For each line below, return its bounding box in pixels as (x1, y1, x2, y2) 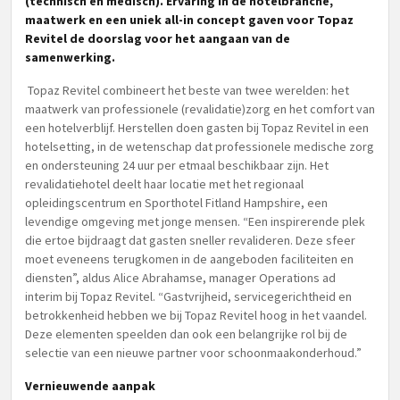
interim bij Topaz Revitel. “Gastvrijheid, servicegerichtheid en (25, 288, 352, 304)
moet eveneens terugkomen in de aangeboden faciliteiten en (25, 251, 354, 267)
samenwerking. (25, 49, 115, 65)
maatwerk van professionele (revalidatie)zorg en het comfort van (25, 101, 375, 117)
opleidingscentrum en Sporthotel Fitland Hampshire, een (25, 195, 328, 211)
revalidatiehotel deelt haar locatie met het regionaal (25, 176, 304, 192)
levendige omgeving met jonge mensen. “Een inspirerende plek (25, 213, 365, 229)
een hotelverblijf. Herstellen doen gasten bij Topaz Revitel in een (25, 120, 369, 136)
